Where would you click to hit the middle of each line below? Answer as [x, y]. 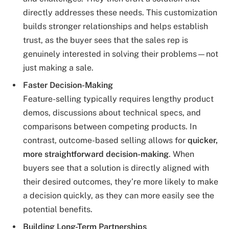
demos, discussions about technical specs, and [112, 112]
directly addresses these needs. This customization [120, 12]
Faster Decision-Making [68, 85]
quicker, [203, 140]
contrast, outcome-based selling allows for [105, 140]
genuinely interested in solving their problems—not [121, 54]
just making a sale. [58, 67]
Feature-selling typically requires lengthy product [118, 99]
